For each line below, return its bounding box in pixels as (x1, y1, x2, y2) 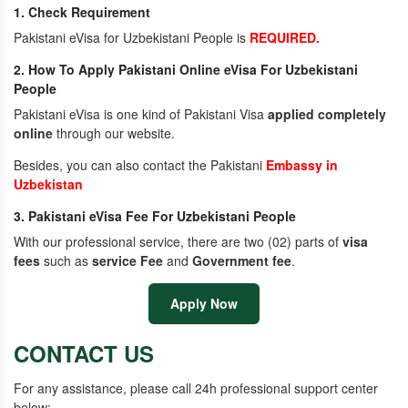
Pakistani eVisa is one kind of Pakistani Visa (14, 105, 268, 123)
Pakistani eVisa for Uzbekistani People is (14, 28, 250, 46)
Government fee (192, 251, 291, 270)
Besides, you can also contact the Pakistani (14, 156, 266, 174)
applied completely (268, 105, 386, 123)
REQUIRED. (250, 28, 320, 46)
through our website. (53, 124, 175, 142)
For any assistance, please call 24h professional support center (14, 379, 378, 397)
